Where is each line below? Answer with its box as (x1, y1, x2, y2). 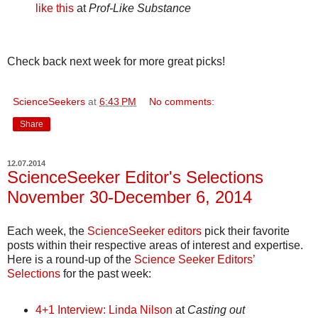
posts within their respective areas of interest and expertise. (7, 238, 303, 251)
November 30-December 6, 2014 (7, 187, 252, 207)
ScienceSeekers (13, 95, 85, 107)
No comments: (149, 95, 215, 107)
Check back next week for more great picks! (7, 55, 225, 67)
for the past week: (60, 267, 151, 280)
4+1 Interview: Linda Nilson (35, 303, 172, 316)
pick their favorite (202, 224, 290, 237)
